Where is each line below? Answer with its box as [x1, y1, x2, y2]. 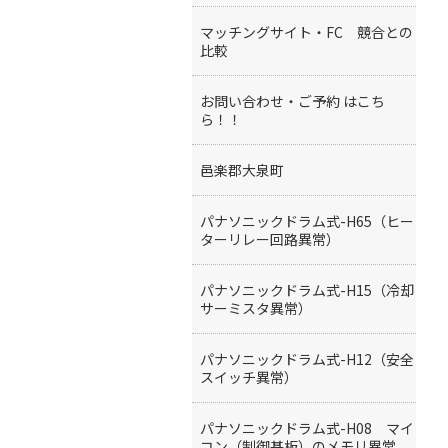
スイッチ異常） [200, 367, 298, 387]
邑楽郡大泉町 [200, 160, 284, 180]
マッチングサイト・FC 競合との [200, 22, 413, 42]
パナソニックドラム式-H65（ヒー [200, 211, 414, 231]
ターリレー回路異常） [200, 229, 340, 249]
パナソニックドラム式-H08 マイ [200, 418, 414, 438]
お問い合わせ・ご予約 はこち [200, 91, 385, 111]
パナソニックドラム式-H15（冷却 [200, 280, 414, 300]
